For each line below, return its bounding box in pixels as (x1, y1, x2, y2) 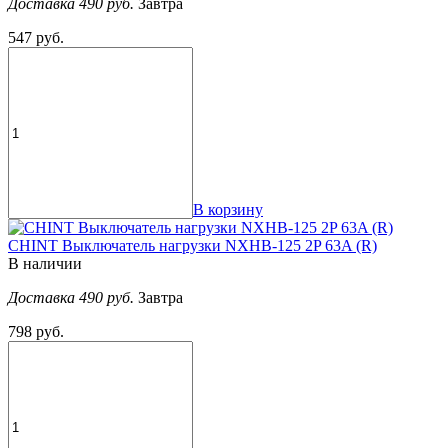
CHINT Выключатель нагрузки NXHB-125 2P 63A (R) (8, 237, 377, 255)
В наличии (8, 255, 82, 273)
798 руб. (8, 323, 64, 341)
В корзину (193, 201, 263, 219)
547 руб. (8, 29, 64, 47)
